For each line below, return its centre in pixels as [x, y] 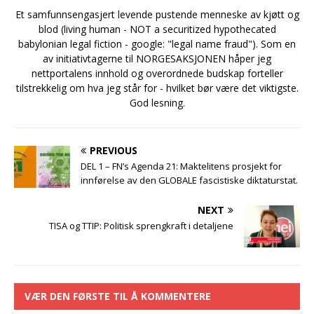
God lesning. [157, 103]
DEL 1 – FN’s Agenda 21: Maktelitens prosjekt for [181, 166]
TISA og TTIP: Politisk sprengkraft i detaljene [141, 226]
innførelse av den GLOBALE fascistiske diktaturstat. [189, 180]
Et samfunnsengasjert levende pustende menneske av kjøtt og [157, 15]
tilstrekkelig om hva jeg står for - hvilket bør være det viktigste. [157, 88]
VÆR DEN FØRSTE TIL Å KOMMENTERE [118, 296]
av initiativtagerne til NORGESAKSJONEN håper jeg [157, 59]
